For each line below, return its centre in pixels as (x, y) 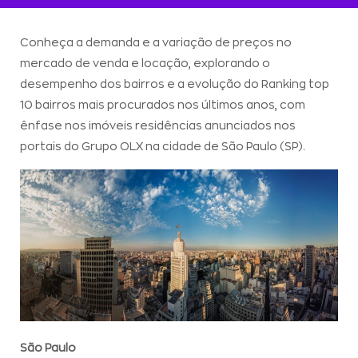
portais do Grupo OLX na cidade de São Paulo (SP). (163, 146)
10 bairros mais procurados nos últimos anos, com (163, 105)
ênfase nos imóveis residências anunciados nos (158, 125)
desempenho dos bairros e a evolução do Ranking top (175, 84)
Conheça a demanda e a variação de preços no (156, 42)
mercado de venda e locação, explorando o (145, 63)
